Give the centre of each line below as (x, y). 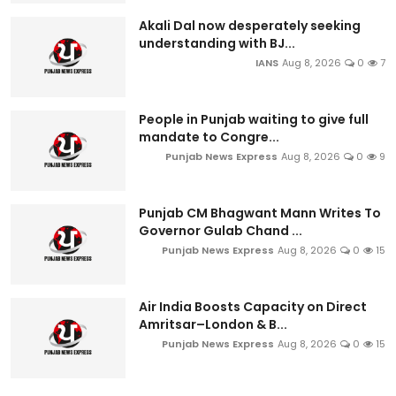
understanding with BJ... (217, 43)
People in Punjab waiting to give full (254, 119)
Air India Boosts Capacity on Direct (253, 306)
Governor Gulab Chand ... (221, 230)
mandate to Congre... (209, 137)
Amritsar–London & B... (213, 324)
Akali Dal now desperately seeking (250, 25)
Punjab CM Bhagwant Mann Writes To (260, 213)
